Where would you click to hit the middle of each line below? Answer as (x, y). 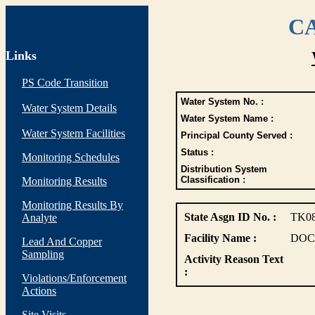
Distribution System (224, 169)
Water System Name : (227, 118)
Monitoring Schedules (71, 157)
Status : (197, 152)
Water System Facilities (73, 133)
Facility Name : (220, 238)
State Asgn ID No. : (230, 217)
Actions (39, 291)
